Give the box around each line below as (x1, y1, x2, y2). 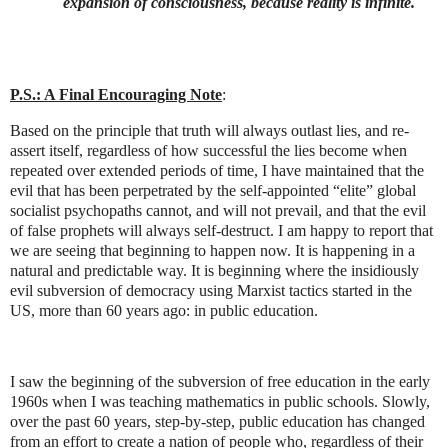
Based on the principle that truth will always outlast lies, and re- (10, 121, 409, 139)
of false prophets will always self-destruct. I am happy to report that (10, 221, 433, 239)
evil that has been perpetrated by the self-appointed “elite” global (10, 181, 416, 199)
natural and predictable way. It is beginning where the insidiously (10, 261, 419, 279)
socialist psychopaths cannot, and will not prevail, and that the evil (10, 201, 426, 219)
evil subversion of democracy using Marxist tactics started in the (10, 281, 412, 299)
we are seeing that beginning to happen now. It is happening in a (10, 241, 415, 259)
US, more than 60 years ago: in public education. (10, 301, 318, 319)
